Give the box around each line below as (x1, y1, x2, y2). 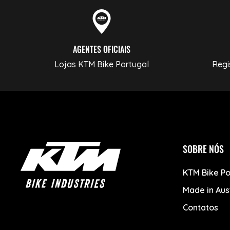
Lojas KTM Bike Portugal (54, 59, 149, 69)
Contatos (183, 202, 218, 213)
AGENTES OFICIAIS (73, 43, 130, 55)
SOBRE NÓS (183, 142, 224, 156)
